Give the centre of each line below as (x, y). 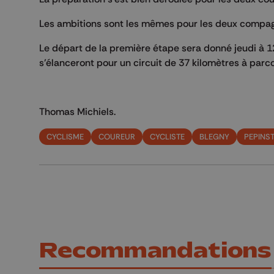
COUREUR (117, 137)
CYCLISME (65, 137)
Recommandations (155, 251)
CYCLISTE (167, 137)
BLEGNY (214, 137)
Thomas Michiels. (77, 112)
